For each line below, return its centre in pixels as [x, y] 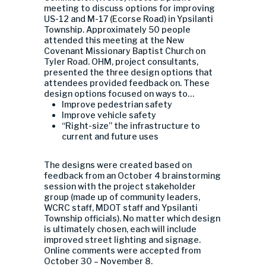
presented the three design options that [128, 72]
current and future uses [110, 136]
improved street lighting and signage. [122, 240]
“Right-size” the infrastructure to [131, 126]
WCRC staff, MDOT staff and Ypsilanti [121, 208]
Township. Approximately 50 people [117, 29]
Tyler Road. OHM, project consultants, [121, 61]
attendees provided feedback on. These [127, 83]
